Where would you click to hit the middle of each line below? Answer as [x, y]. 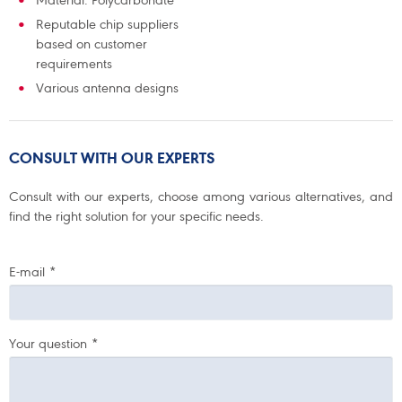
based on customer [92, 44]
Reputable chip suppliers [107, 24]
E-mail [27, 272]
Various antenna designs [107, 88]
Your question [48, 344]
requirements [74, 64]
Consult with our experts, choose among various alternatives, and [201, 197]
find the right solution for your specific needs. [138, 216]
